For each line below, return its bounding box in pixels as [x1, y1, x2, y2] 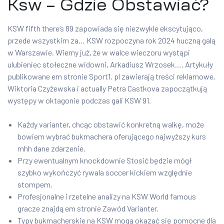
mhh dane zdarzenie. [17, 143, 85, 153]
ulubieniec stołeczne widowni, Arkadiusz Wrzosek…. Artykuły [7, 59, 213, 69]
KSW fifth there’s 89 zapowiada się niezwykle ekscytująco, [7, 23, 203, 33]
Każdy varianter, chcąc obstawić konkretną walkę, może [17, 119, 204, 129]
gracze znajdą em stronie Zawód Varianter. [17, 203, 158, 213]
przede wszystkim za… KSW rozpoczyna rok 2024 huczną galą [7, 35, 215, 45]
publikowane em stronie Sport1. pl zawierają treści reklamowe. [7, 71, 215, 81]
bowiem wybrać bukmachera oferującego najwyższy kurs [17, 131, 206, 141]
